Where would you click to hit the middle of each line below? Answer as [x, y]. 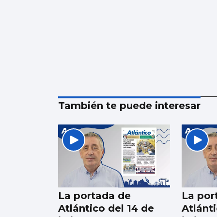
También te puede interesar [129, 106]
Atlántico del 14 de [106, 209]
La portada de [94, 196]
